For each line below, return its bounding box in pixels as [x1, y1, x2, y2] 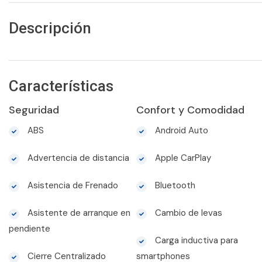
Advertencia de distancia [25, 152, 129, 164]
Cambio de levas [152, 207, 222, 219]
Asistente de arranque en [25, 207, 130, 219]
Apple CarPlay [152, 152, 211, 164]
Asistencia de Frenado [25, 180, 118, 192]
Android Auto [152, 125, 208, 137]
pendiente [9, 223, 50, 235]
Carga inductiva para [152, 235, 238, 247]
